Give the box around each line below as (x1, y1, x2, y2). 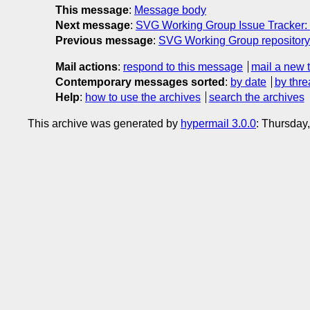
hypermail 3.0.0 (181, 117, 256, 129)
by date (230, 75, 266, 88)
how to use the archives (85, 91, 201, 103)
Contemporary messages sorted (55, 75, 225, 88)
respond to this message (123, 60, 243, 73)
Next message (55, 19, 130, 31)
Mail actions (55, 60, 118, 73)
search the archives (208, 91, 304, 103)
